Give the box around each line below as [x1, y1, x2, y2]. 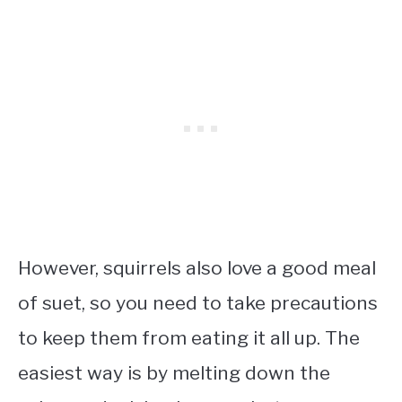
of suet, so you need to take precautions [18, 291, 378, 314]
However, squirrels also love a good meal [18, 256, 376, 279]
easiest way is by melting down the [18, 361, 330, 384]
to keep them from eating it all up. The [18, 326, 360, 349]
